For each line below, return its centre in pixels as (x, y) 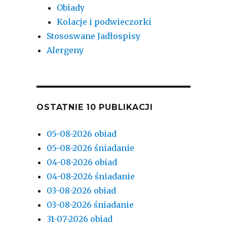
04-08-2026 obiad (82, 162)
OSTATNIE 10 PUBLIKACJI (95, 107)
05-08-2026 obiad (82, 134)
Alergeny (65, 50)
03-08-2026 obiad (82, 190)
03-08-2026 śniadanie (90, 204)
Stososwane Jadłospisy (94, 36)
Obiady (71, 7)
